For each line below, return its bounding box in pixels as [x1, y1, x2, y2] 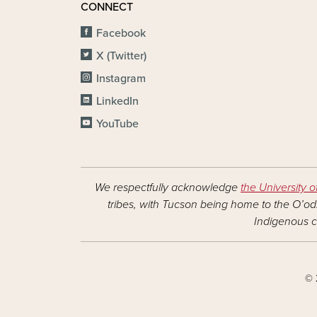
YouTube [96, 117, 139, 131]
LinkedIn [96, 94, 139, 108]
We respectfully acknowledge [95, 180, 241, 195]
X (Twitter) [96, 49, 147, 63]
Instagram [96, 71, 146, 86]
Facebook [96, 26, 146, 40]
